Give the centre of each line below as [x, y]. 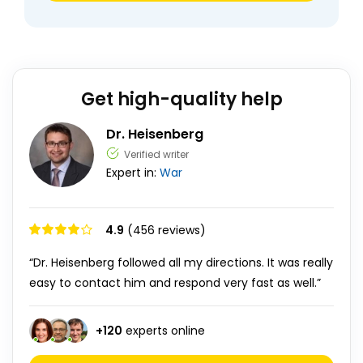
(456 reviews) [167, 230]
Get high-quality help [181, 99]
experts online [164, 330]
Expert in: [133, 173]
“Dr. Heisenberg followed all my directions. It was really [181, 263]
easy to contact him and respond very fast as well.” [175, 283]
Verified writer [156, 154]
